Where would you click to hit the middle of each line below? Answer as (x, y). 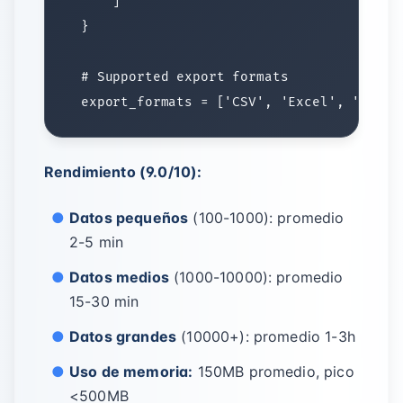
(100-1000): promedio (266, 218)
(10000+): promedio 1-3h (266, 336)
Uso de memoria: (131, 372)
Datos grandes (123, 336)
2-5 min (97, 242)
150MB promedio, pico (273, 372)
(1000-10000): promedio (256, 277)
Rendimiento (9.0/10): (123, 172)
